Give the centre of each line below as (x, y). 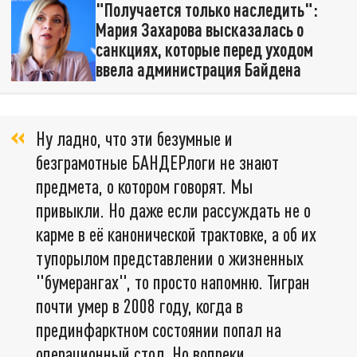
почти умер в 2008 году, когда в (139, 305)
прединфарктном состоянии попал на (159, 329)
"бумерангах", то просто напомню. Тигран (173, 281)
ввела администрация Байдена (198, 69)
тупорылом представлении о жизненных (170, 257)
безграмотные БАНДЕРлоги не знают (157, 162)
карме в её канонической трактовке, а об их (176, 233)
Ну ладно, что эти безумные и (134, 138)
